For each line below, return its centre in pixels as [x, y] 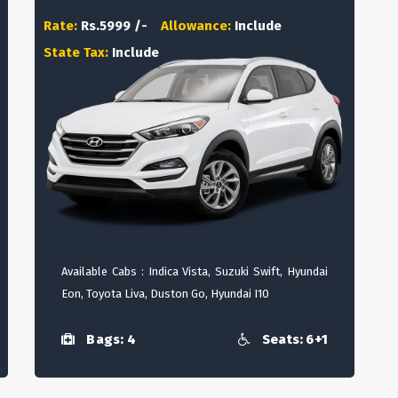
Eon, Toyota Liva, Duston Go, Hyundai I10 [165, 294]
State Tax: [78, 52]
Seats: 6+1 [293, 340]
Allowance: [198, 26]
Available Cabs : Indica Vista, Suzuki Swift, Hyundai [195, 271]
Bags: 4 [110, 340]
